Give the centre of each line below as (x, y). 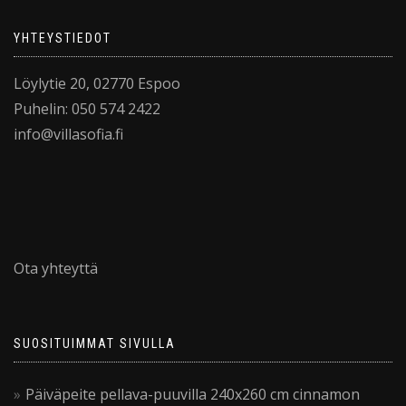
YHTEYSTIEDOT (63, 38)
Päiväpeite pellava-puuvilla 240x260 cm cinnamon (193, 394)
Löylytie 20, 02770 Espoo (97, 83)
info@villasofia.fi (68, 134)
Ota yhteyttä (56, 268)
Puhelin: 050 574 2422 (87, 108)
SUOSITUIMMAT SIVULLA (95, 343)
